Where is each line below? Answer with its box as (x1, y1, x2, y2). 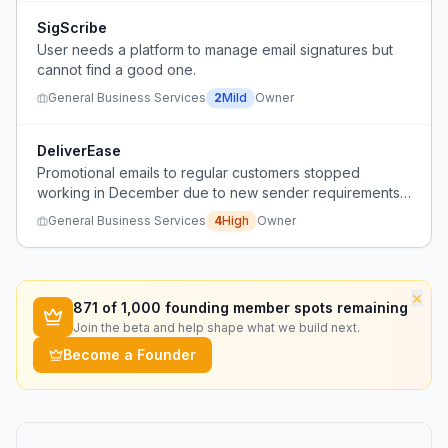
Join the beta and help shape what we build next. (73, 320, 360, 335)
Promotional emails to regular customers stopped (37, 164, 360, 181)
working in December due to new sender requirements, (37, 184, 404, 201)
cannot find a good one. (37, 61, 196, 78)
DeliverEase (37, 142, 121, 159)
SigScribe (37, 19, 107, 36)
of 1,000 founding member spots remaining (98, 299, 408, 316)
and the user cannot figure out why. (37, 204, 270, 221)
